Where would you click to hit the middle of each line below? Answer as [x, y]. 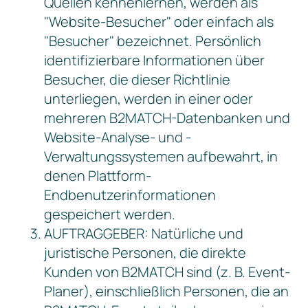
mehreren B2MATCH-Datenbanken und [167, 118]
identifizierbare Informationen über [154, 60]
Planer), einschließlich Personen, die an [166, 291]
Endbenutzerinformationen [130, 195]
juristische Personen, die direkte [145, 253]
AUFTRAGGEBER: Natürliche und [144, 233]
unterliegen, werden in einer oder [148, 99]
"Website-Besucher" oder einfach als [159, 22]
